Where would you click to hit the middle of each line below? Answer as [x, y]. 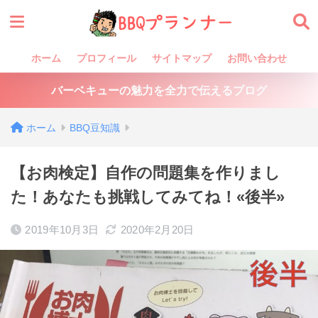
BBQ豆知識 [95, 128]
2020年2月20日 [157, 230]
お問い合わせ [257, 58]
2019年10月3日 [62, 230]
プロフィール [106, 58]
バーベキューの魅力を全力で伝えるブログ [159, 91]
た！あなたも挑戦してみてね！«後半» [148, 197]
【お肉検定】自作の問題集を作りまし [146, 173]
